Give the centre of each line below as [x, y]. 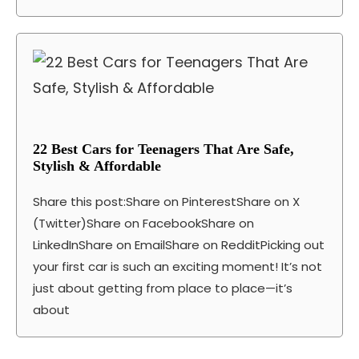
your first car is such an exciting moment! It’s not [177, 267]
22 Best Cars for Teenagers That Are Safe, [163, 149]
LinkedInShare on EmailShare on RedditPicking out [179, 245]
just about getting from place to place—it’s [163, 288]
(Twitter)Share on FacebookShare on [143, 224]
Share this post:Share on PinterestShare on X [166, 202]
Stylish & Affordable [97, 166]
